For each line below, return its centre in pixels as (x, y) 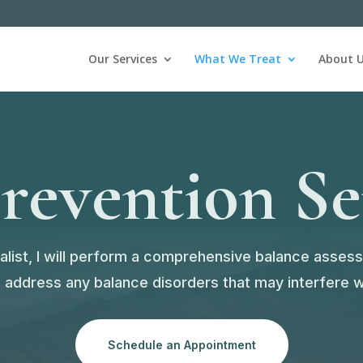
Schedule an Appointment (181, 345)
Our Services (122, 58)
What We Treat (237, 58)
